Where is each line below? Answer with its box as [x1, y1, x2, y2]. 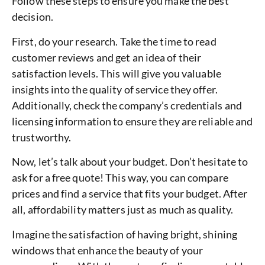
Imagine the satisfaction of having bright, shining [12, 227, 238, 241]
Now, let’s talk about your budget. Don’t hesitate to [12, 155, 248, 169]
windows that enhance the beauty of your [12, 243, 203, 257]
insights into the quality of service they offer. [12, 82, 218, 96]
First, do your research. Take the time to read [12, 34, 216, 48]
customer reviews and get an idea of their [12, 50, 202, 64]
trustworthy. [12, 130, 72, 144]
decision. [12, 10, 53, 24]
